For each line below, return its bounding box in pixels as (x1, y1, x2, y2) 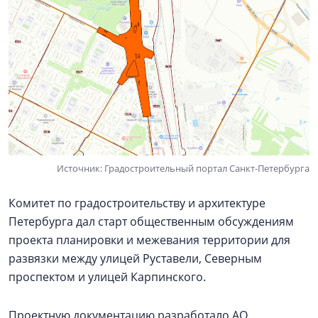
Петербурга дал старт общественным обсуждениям (9, 213, 294, 229)
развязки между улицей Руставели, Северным (9, 250, 262, 266)
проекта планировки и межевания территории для (9, 231, 290, 248)
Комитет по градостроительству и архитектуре (9, 194, 265, 211)
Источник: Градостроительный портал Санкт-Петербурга (57, 161, 309, 175)
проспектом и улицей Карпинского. (9, 268, 206, 285)
